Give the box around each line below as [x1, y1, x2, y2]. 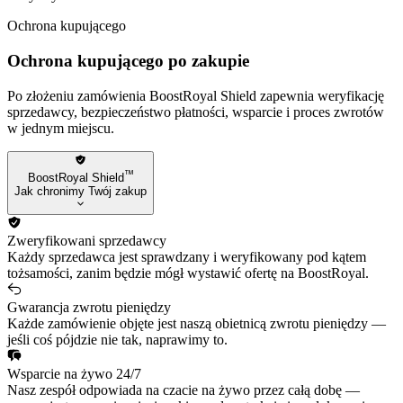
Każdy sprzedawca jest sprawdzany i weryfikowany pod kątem [7, 249, 366, 265]
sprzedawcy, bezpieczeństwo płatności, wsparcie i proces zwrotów [7, 103, 384, 120]
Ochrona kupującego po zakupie [7, 50, 249, 70]
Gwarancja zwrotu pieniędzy [7, 300, 171, 316]
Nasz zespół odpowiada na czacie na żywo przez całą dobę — [7, 382, 360, 399]
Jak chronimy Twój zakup [14, 184, 147, 198]
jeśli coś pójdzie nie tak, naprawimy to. [7, 332, 228, 348]
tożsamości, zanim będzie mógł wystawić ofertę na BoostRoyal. [7, 265, 369, 282]
